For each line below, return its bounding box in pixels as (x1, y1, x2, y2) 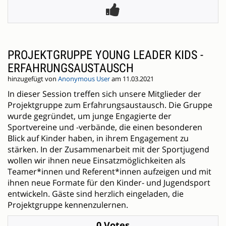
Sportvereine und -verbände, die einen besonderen (8, 122, 202, 133)
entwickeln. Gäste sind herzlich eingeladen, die (8, 188, 184, 200)
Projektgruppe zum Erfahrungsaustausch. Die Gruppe (8, 99, 212, 111)
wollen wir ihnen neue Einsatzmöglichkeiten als (8, 155, 186, 166)
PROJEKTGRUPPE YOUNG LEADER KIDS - (8, 48, 203, 63)
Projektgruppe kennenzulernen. (8, 199, 128, 211)
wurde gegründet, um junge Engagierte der (8, 110, 172, 122)
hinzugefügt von (8, 75, 58, 84)
